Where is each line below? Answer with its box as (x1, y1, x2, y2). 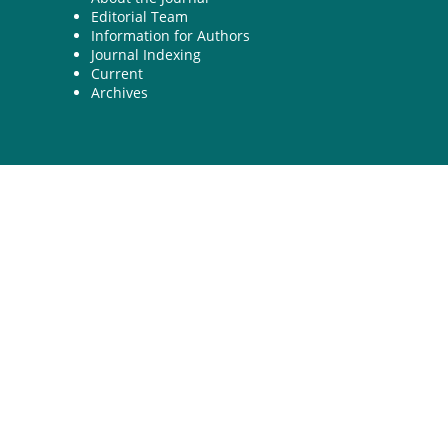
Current (91, 64, 143, 84)
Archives (91, 83, 148, 103)
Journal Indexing (91, 45, 201, 65)
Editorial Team (91, 7, 188, 27)
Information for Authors (91, 26, 250, 46)
